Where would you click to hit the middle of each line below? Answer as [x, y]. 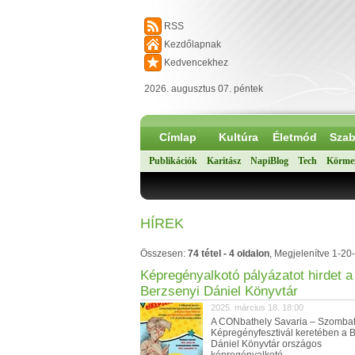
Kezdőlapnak [193, 44]
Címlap [178, 137]
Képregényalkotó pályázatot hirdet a [246, 275]
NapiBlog [269, 161]
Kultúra [238, 137]
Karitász [224, 161]
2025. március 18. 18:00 [257, 307]
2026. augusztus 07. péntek [204, 89]
